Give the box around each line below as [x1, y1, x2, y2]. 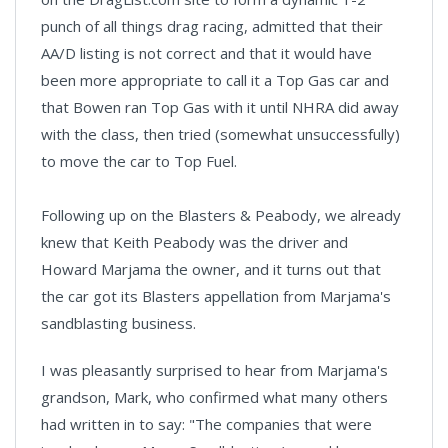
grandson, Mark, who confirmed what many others [41, 386, 388, 407]
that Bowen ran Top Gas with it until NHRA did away [41, 96, 399, 117]
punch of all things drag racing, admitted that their [41, 15, 383, 36]
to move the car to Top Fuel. [41, 150, 237, 171]
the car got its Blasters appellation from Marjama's [41, 285, 391, 306]
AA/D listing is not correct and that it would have [41, 42, 372, 63]
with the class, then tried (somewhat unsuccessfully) [41, 123, 400, 144]
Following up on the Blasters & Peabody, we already [41, 204, 401, 225]
